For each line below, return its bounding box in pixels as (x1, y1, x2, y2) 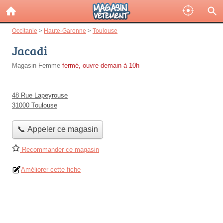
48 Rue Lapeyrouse (12, 92, 68, 99)
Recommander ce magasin (20, 145, 99, 153)
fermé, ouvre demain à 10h (62, 62, 139, 69)
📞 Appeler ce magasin (17, 125, 98, 134)
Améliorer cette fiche (21, 165, 81, 173)
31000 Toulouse (12, 102, 57, 109)
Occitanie (12, 27, 37, 34)
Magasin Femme (12, 62, 60, 69)
